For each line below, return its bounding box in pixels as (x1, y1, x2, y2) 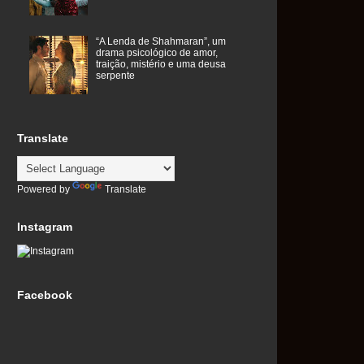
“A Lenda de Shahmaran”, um (95, 35, 226, 47)
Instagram (17, 220, 72, 234)
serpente (95, 69, 135, 81)
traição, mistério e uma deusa (95, 58, 226, 70)
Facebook (17, 288, 72, 302)
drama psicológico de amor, (95, 46, 218, 58)
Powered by (17, 184, 72, 196)
